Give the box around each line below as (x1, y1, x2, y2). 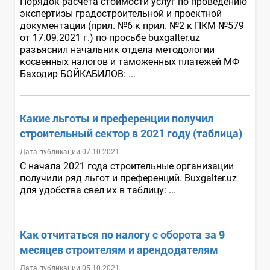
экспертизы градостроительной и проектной (20, 7, 222, 19)
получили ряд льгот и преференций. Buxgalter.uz (20, 172, 237, 184)
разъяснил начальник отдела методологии (20, 43, 215, 55)
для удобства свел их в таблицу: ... (20, 184, 178, 196)
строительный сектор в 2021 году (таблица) (20, 127, 242, 140)
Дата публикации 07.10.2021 (20, 147, 119, 156)
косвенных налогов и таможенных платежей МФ (20, 55, 239, 67)
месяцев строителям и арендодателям (20, 243, 218, 256)
